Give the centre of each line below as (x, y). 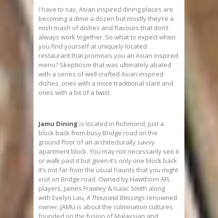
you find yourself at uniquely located (93, 46)
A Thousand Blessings (117, 198)
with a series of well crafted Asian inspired (101, 74)
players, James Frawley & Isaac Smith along (102, 188)
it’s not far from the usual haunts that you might (108, 170)
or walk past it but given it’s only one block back (108, 161)
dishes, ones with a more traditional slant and (106, 83)
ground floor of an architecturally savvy (97, 142)
